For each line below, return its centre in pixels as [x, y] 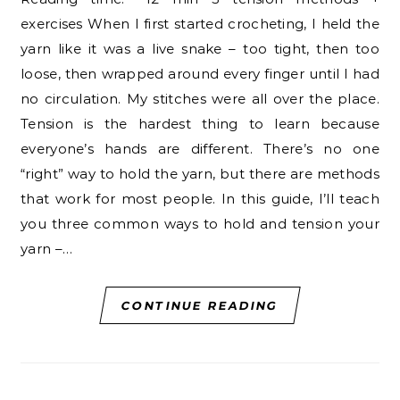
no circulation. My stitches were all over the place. [200, 99]
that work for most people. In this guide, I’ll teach [200, 199]
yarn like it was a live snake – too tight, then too [200, 49]
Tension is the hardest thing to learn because [200, 124]
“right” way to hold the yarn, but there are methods [200, 174]
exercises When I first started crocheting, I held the [200, 24]
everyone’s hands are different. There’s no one [200, 149]
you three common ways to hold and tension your [200, 224]
